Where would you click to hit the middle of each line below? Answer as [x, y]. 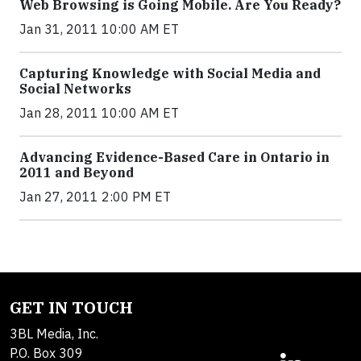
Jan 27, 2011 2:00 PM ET [95, 197]
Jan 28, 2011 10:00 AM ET [99, 113]
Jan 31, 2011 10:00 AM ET [99, 29]
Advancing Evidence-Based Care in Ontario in [174, 157]
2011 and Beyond [77, 172]
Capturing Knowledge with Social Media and [170, 73]
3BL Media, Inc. [54, 334]
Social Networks [75, 89]
